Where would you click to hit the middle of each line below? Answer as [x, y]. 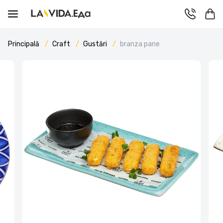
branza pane [140, 44]
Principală [24, 44]
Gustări [96, 44]
